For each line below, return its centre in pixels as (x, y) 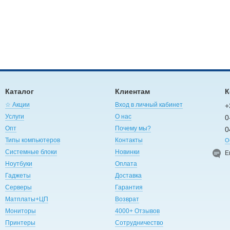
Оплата (126, 164)
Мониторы (20, 211)
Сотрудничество (139, 223)
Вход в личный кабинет (149, 104)
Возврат (127, 199)
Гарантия (129, 187)
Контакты (129, 140)
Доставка (128, 175)
